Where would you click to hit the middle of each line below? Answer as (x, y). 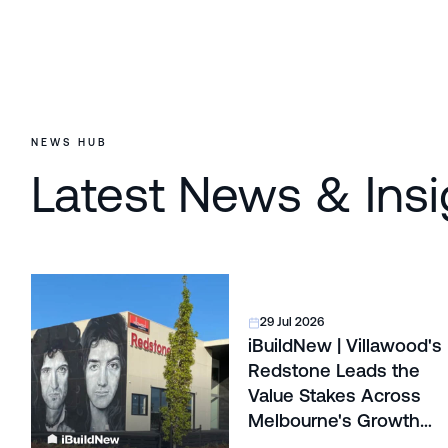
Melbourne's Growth (333, 421)
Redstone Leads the (333, 371)
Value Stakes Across (334, 396)
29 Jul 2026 (292, 322)
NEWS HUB (69, 141)
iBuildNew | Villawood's (344, 346)
